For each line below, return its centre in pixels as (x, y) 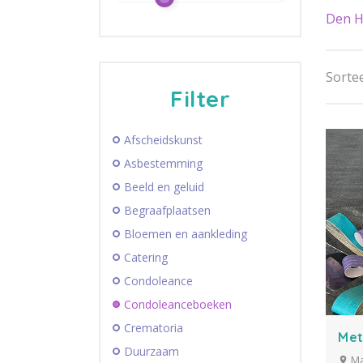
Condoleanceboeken (178, 304)
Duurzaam (152, 351)
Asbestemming (163, 163)
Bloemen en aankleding (186, 233)
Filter (200, 98)
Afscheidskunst (163, 139)
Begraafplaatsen (167, 210)
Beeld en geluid (164, 186)
